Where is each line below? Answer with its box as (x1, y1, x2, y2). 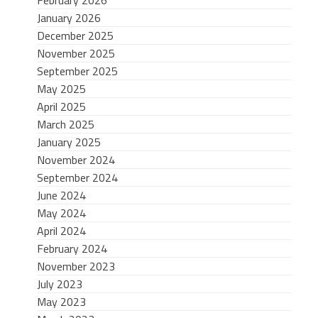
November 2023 (36, 257, 115, 275)
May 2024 (36, 204, 86, 221)
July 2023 (36, 275, 82, 292)
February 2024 (36, 239, 107, 257)
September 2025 (36, 62, 118, 79)
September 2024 (36, 168, 118, 186)
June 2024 (36, 186, 86, 204)
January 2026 (36, 9, 101, 26)
